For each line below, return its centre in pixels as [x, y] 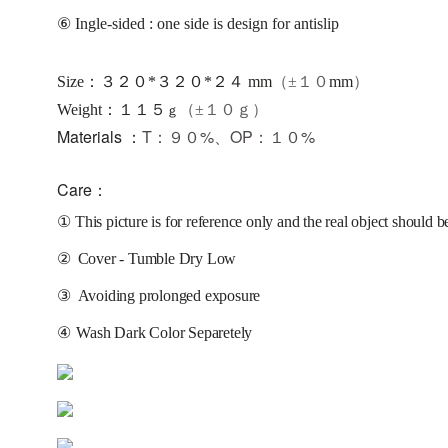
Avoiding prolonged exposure [171, 296]
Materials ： [99, 137]
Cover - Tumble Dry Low [157, 259]
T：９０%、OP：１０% [228, 137]
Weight [79, 110]
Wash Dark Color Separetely [164, 333]
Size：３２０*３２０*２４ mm [164, 82]
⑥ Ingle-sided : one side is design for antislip [198, 24]
